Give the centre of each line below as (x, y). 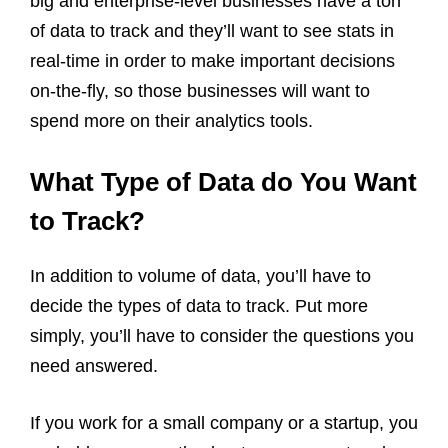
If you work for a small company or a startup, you (224, 422)
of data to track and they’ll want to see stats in (212, 30)
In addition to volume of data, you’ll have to (200, 275)
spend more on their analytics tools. (171, 120)
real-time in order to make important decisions (212, 60)
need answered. (94, 365)
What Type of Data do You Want (223, 181)
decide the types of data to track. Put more (199, 305)
